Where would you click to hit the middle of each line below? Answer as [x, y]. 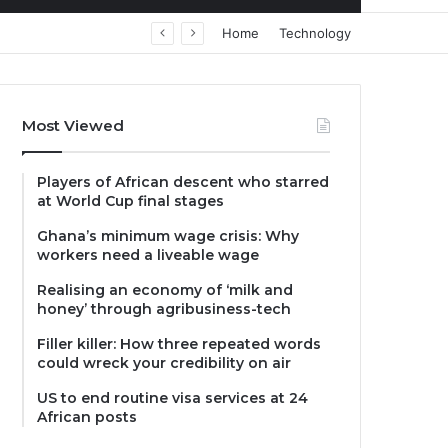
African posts [87, 417]
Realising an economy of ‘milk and [165, 290]
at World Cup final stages [131, 201]
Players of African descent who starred [183, 182]
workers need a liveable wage [148, 255]
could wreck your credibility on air [164, 363]
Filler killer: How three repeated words [179, 344]
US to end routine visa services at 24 [173, 398]
